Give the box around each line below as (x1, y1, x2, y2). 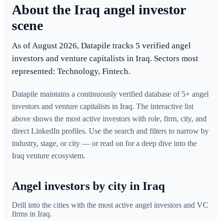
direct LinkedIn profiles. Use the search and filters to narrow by (12, 127, 209, 136)
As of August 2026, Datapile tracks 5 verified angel (12, 41, 191, 51)
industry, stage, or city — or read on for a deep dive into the (12, 139, 197, 148)
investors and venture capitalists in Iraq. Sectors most (12, 54, 198, 64)
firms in (12, 210, 37, 219)
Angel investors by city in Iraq (12, 180, 165, 193)
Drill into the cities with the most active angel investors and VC (12, 201, 208, 210)
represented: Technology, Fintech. (12, 67, 130, 76)
